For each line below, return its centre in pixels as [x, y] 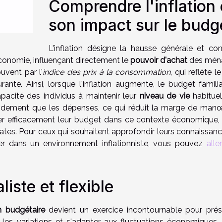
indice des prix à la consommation [107, 72]
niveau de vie [165, 96]
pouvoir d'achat [159, 60]
